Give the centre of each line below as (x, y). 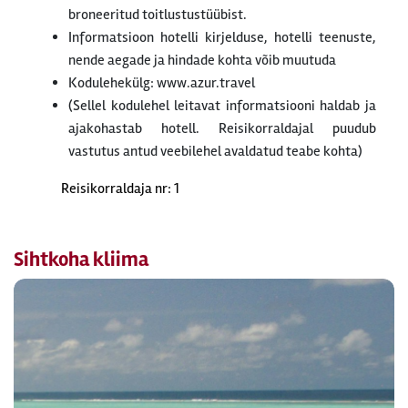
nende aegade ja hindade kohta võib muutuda (202, 60)
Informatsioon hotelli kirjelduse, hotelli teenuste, (222, 37)
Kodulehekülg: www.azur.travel (162, 83)
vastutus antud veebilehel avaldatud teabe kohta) (215, 151)
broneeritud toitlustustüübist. (158, 15)
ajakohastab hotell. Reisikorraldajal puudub (222, 128)
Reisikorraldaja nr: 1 (120, 189)
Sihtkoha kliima (81, 260)
